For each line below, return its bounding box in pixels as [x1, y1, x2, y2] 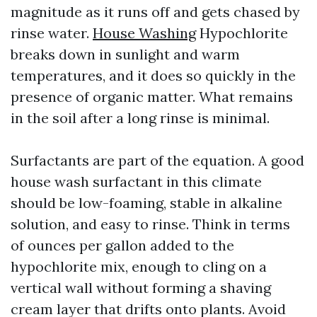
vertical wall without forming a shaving [11, 279, 271, 296]
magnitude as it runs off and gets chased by [11, 3, 300, 21]
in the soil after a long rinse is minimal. [11, 109, 270, 127]
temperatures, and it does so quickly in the [11, 67, 296, 84]
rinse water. [11, 24, 93, 42]
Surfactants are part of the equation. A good [11, 151, 304, 169]
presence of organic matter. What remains [11, 88, 293, 105]
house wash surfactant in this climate [11, 173, 262, 190]
